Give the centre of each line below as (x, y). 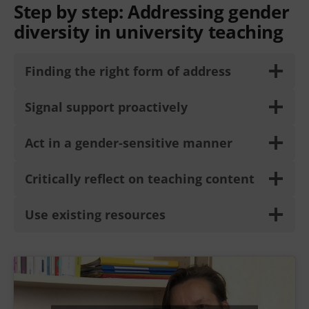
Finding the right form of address (128, 71)
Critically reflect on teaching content (140, 179)
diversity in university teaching (149, 31)
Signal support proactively (106, 107)
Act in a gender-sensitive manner (129, 143)
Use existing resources (95, 215)
